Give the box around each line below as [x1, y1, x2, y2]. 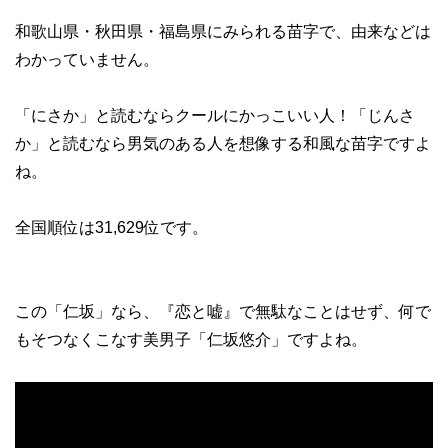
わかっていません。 [15, 51, 159, 69]
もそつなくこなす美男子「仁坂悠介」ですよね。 [15, 331, 367, 349]
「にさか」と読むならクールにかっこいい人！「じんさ [15, 107, 415, 125]
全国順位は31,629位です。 [15, 219, 208, 237]
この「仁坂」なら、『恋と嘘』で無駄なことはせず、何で [15, 303, 431, 321]
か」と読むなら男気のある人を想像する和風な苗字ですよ [15, 135, 431, 153]
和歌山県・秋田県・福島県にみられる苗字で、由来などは [15, 23, 431, 41]
